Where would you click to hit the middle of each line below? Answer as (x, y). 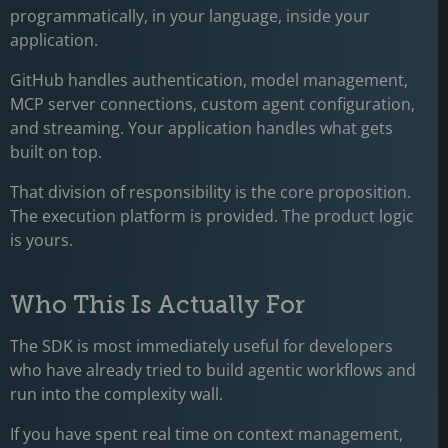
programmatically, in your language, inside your (190, 16)
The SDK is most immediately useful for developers (201, 346)
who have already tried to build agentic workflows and (213, 370)
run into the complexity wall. (118, 394)
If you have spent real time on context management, (206, 434)
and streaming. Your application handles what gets (201, 128)
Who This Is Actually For (160, 304)
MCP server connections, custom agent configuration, (212, 104)
